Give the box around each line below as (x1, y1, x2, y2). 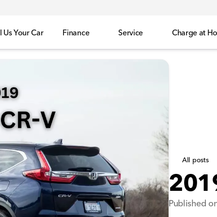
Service (118, 27, 143, 37)
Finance (62, 27, 90, 37)
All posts (182, 155, 209, 164)
